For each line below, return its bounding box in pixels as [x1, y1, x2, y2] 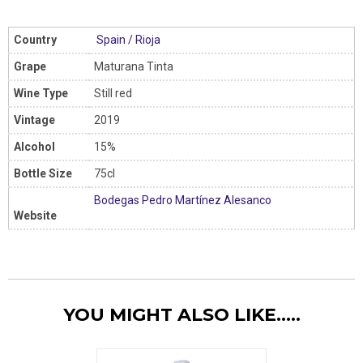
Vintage [14, 113, 55, 126]
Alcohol [14, 139, 55, 153]
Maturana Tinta [94, 59, 173, 73]
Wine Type [14, 86, 68, 100]
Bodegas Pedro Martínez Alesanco [94, 193, 274, 207]
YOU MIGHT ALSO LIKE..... [62, 303, 301, 326]
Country [14, 32, 57, 46]
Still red [94, 86, 132, 100]
